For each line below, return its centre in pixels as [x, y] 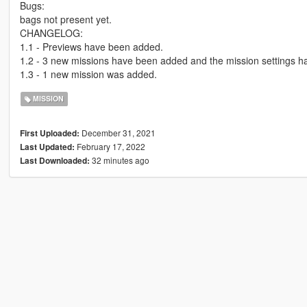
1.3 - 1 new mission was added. [88, 74]
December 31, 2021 [117, 132]
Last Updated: [47, 147]
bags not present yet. [65, 19]
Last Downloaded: [54, 160]
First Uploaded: [49, 133]
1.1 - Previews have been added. [91, 46]
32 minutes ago [119, 160]
